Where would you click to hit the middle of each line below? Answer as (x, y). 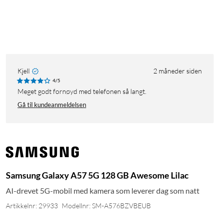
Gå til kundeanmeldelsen (52, 105)
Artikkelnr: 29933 (32, 206)
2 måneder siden (178, 71)
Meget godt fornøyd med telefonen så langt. (85, 91)
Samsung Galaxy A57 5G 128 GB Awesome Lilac (97, 175)
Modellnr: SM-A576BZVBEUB (106, 206)
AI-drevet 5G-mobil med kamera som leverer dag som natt (103, 191)
